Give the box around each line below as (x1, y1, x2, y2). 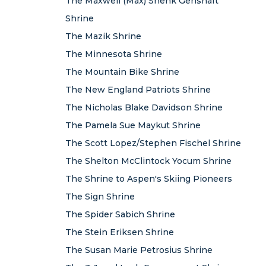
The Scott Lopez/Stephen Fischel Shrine (65, 138, 241, 148)
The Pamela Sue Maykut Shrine (65, 120, 201, 131)
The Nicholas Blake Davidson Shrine (65, 102, 223, 113)
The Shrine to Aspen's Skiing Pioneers (65, 173, 232, 184)
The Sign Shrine (65, 191, 135, 202)
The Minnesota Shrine (65, 49, 162, 59)
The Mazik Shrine (65, 31, 141, 42)
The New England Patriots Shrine (65, 84, 211, 95)
